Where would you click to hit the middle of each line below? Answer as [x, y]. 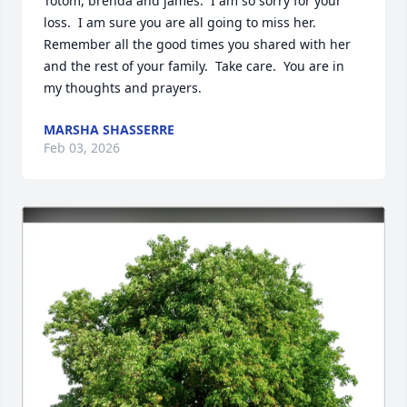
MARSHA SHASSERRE [109, 129]
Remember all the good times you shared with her [197, 44]
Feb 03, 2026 [82, 148]
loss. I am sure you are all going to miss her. [180, 22]
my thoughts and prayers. [123, 88]
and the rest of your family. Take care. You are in [194, 66]
